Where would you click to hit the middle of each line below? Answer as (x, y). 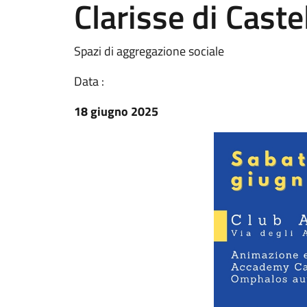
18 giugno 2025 (116, 111)
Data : (89, 81)
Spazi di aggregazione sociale (149, 51)
